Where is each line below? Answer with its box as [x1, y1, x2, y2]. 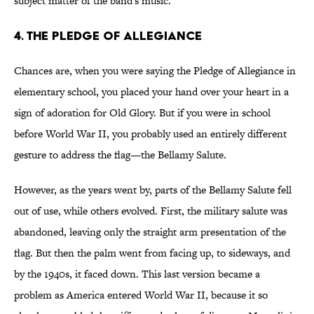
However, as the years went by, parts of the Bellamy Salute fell [14, 182, 292, 198]
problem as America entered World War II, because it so [14, 287, 268, 303]
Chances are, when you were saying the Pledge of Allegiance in [14, 63, 296, 78]
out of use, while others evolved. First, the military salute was [14, 203, 287, 219]
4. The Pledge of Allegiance [14, 28, 202, 43]
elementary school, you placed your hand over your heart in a [14, 84, 289, 100]
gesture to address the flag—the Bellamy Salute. [14, 147, 226, 163]
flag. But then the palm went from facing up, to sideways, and [14, 245, 290, 261]
